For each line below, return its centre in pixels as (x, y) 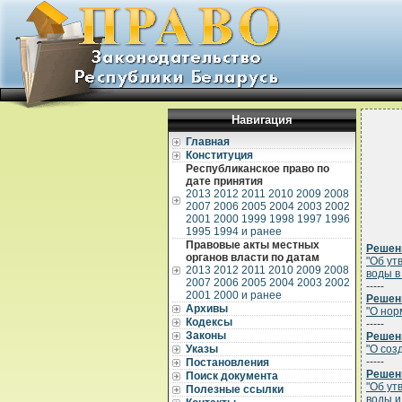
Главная (208, 142)
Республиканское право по (258, 169)
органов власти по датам (253, 258)
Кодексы (209, 322)
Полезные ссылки (235, 389)
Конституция (219, 155)
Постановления (227, 363)
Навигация (262, 120)
